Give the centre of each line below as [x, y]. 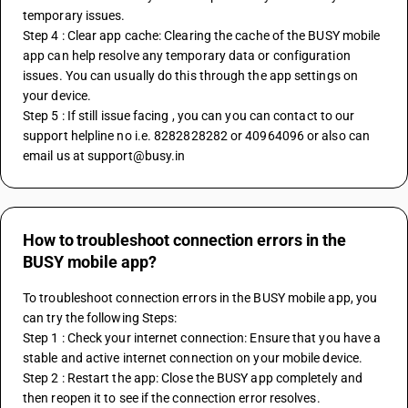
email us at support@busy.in [104, 156]
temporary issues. [74, 15]
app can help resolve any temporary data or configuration [187, 56]
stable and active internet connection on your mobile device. [193, 358]
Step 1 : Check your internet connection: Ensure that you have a [202, 338]
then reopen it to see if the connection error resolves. [172, 398]
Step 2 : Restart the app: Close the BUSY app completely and [193, 378]
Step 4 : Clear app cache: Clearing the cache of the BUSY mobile [202, 36]
